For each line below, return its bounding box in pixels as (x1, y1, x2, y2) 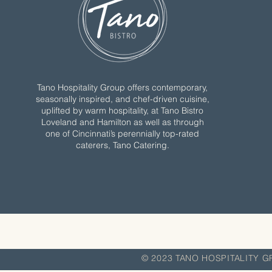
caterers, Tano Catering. (75, 139, 169, 151)
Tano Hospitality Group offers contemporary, (37, 81, 208, 93)
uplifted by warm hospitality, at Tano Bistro (41, 104, 204, 116)
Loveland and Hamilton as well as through (41, 116, 204, 127)
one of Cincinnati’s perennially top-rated (46, 127, 200, 139)
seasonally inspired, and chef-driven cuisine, (35, 93, 209, 104)
